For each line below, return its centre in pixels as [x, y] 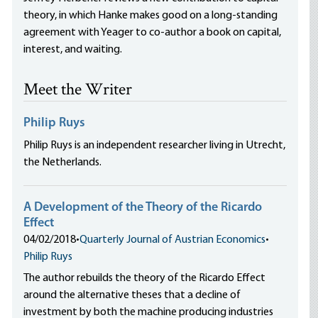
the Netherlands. [63, 163]
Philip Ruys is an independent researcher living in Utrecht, [155, 146]
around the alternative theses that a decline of [132, 295]
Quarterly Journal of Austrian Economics [173, 240]
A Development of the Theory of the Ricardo [143, 208]
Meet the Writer [78, 91]
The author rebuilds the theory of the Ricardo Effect [145, 278]
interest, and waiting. [73, 50]
